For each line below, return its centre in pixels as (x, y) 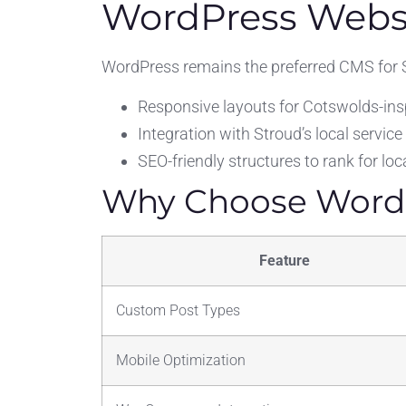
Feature (285, 261)
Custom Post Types (178, 311)
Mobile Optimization (181, 361)
